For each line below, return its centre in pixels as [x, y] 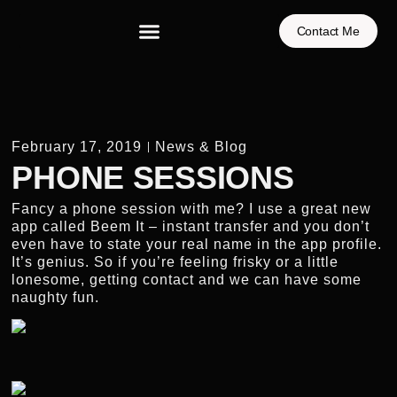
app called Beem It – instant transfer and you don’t [191, 226]
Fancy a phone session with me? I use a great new [192, 208]
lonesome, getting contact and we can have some [187, 279]
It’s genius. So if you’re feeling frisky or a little [175, 261]
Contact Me [328, 31]
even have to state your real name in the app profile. [197, 244]
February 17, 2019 [77, 146]
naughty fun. [56, 297]
